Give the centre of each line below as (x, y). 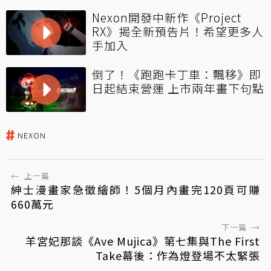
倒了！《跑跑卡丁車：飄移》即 (177, 74)
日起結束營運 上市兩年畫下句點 (178, 88)
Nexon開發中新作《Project (167, 17)
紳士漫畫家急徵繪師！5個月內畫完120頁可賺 (135, 189)
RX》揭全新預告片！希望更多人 (178, 31)
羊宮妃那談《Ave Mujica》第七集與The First (143, 240)
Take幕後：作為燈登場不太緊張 (178, 255)
